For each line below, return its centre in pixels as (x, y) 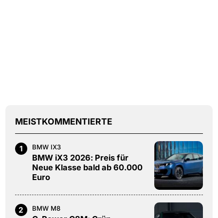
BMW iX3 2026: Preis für (80, 157)
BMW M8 (46, 208)
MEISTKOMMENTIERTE (64, 121)
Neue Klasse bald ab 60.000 (87, 167)
